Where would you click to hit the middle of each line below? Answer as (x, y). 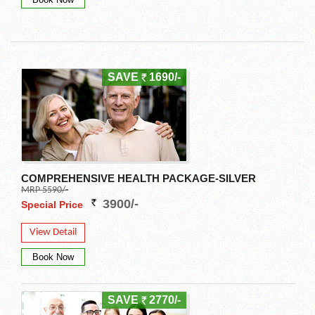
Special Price (53, 205)
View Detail (53, 233)
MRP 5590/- (45, 191)
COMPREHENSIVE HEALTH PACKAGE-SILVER (139, 179)
